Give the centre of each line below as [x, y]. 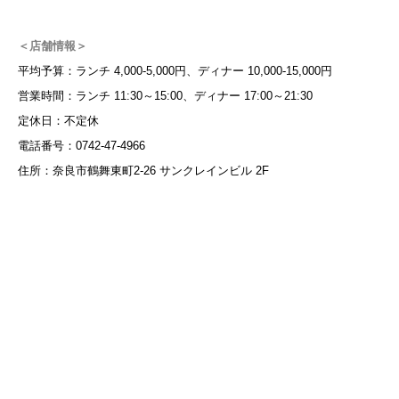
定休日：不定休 [58, 120]
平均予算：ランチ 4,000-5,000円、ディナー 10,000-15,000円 [175, 70]
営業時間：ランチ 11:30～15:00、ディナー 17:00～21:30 [165, 95]
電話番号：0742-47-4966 [81, 145]
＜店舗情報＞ [53, 45]
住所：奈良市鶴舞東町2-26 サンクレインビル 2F [143, 170]
